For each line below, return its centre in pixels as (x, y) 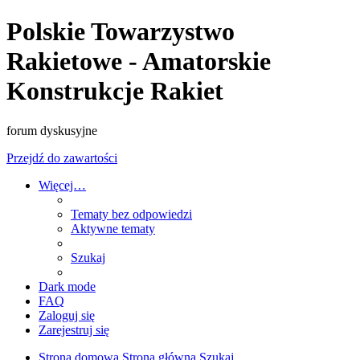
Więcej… (62, 185)
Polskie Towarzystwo (121, 32)
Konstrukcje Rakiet (115, 91)
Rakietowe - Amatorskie (139, 61)
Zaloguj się (67, 315)
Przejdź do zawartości (62, 157)
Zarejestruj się (74, 329)
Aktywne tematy (113, 228)
